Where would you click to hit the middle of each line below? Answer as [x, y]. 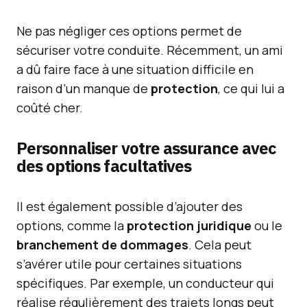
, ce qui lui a [251, 88]
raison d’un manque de [84, 88]
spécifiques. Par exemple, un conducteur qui [145, 283]
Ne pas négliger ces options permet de [129, 31]
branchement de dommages [102, 245]
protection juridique [189, 225]
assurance [201, 148]
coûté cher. [50, 108]
